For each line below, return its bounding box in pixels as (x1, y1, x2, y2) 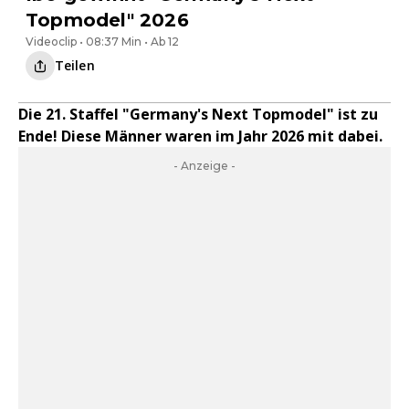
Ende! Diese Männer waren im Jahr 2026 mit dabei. (18, 126, 383, 146)
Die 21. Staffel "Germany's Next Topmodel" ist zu (18, 104, 378, 124)
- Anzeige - (173, 159, 236, 173)
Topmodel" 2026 (26, 9, 189, 31)
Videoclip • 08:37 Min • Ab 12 (26, 35, 179, 48)
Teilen (55, 57, 95, 74)
